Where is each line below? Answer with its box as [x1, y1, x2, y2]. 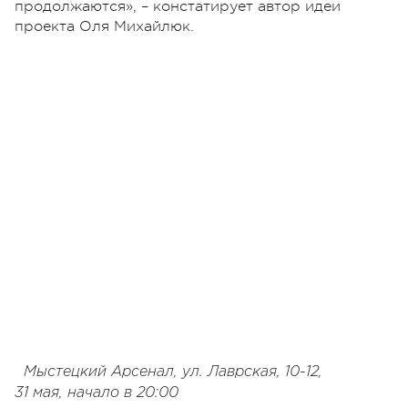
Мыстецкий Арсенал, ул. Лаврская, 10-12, [24, 364, 322, 379]
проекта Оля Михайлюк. [15, 17, 194, 35]
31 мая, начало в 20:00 [15, 385, 178, 400]
